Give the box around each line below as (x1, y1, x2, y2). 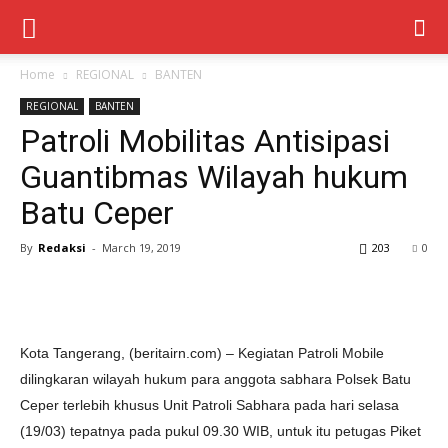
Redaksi (38, 240, 86, 255)
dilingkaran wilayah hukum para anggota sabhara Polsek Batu (20, 371, 411, 387)
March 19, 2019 (102, 240, 181, 255)
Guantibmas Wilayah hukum (20, 158, 408, 196)
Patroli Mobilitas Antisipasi (20, 122, 390, 160)
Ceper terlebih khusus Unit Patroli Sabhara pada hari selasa (20, 397, 399, 413)
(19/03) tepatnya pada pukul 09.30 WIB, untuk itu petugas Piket (20, 423, 421, 439)
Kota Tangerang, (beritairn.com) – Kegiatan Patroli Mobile (20, 345, 384, 361)
